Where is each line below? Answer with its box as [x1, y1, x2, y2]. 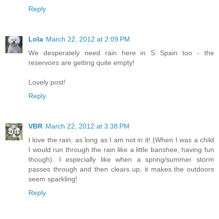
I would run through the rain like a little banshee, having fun [28, 145, 214, 153]
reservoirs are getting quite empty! [28, 58, 134, 66]
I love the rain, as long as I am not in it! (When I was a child [28, 135, 214, 144]
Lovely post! [28, 78, 66, 86]
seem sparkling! [28, 175, 77, 183]
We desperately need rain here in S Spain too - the [28, 48, 214, 57]
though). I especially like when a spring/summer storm [28, 155, 214, 163]
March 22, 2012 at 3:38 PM [45, 122, 130, 130]
